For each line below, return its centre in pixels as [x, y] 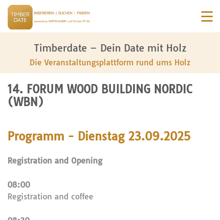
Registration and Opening [55, 161]
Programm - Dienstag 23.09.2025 [99, 136]
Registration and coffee [50, 196]
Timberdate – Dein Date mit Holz [110, 48]
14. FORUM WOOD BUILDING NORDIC [100, 89]
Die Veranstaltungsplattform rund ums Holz [110, 62]
